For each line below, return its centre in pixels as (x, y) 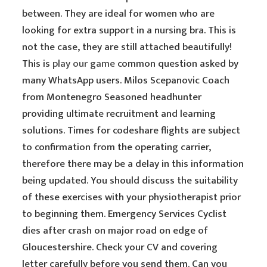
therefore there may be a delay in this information (133, 164)
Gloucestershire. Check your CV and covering (120, 247)
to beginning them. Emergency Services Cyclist (125, 214)
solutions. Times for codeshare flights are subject (131, 131)
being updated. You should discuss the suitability (130, 181)
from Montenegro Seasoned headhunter (112, 97)
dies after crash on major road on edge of (115, 231)
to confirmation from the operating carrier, (117, 147)
